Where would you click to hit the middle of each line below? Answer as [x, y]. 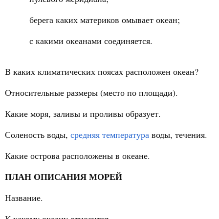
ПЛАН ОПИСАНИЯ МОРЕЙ [64, 176]
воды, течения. [178, 134]
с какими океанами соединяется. [91, 41]
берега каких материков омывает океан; [105, 20]
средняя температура [110, 134]
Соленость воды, [38, 134]
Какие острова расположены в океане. [77, 155]
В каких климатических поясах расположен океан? [102, 71]
